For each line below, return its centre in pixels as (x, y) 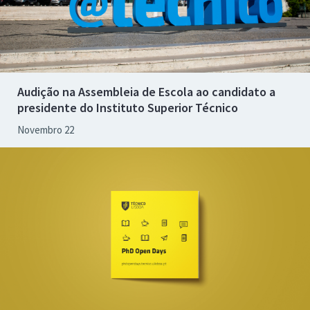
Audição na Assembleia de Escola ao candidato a (146, 92)
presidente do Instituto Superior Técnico (128, 108)
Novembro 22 (46, 130)
